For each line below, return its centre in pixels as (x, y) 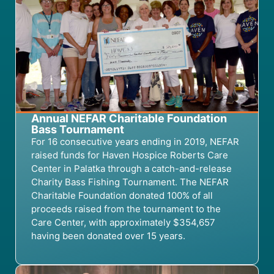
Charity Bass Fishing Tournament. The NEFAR (130, 182)
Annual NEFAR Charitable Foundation (129, 119)
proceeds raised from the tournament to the (126, 209)
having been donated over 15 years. (108, 236)
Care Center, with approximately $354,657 (123, 223)
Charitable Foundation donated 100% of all (122, 196)
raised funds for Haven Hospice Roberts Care (130, 155)
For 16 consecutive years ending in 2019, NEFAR (135, 142)
